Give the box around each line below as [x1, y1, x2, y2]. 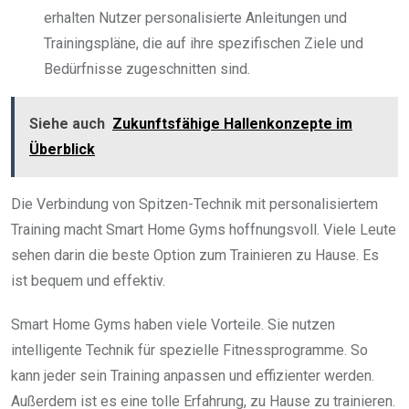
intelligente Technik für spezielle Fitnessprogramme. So [11, 341, 368, 359]
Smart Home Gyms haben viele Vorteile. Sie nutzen [11, 315, 335, 333]
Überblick [29, 140, 95, 158]
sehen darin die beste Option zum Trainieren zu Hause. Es [11, 246, 379, 264]
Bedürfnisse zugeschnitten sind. [44, 59, 250, 78]
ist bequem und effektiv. [11, 271, 165, 289]
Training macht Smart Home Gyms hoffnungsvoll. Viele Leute [11, 220, 396, 238]
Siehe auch [29, 114, 105, 132]
